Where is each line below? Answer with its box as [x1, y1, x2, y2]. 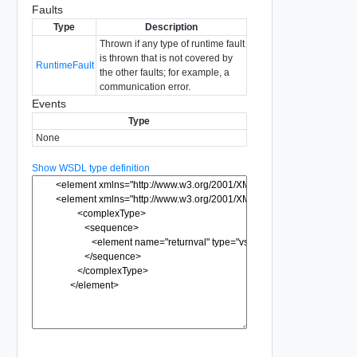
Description [144, 21, 198, 33]
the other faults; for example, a [99, 66, 229, 78]
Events [31, 96, 66, 110]
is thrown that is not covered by [99, 52, 233, 64]
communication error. [99, 80, 190, 92]
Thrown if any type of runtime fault [99, 37, 245, 49]
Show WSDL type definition [31, 162, 150, 174]
